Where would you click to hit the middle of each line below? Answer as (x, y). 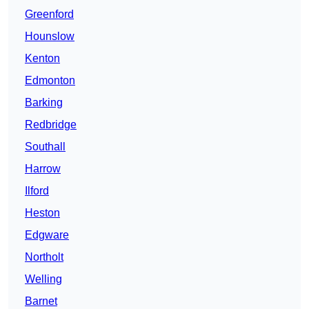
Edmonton (50, 81)
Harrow (43, 169)
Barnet (41, 301)
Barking (44, 103)
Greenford (49, 14)
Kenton (42, 59)
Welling (43, 279)
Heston (42, 213)
